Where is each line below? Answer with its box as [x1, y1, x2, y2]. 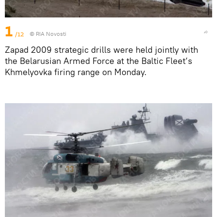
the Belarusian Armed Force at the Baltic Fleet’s [5, 55, 192, 67]
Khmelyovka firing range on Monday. [5, 66, 147, 78]
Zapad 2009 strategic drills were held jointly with [5, 44, 198, 56]
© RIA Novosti [30, 30, 66, 38]
